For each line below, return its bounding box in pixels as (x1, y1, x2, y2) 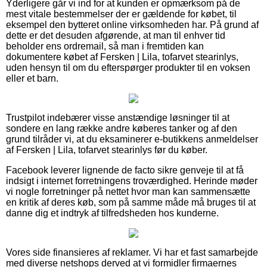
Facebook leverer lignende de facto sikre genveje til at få (6, 165, 244, 176)
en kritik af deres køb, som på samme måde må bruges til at (6, 197, 256, 208)
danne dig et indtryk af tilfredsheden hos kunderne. (6, 208, 219, 219)
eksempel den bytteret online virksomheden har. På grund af (6, 20, 259, 30)
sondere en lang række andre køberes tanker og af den (6, 123, 237, 134)
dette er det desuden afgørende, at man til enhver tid (6, 30, 225, 41)
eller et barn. (6, 73, 58, 84)
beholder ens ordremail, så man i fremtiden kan (6, 41, 204, 52)
